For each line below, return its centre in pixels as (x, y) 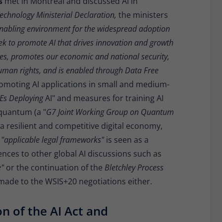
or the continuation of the (55, 168)
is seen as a (127, 140)
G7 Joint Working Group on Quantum (110, 112)
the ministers (143, 15)
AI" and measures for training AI (104, 98)
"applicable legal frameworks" (54, 140)
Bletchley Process (134, 168)
